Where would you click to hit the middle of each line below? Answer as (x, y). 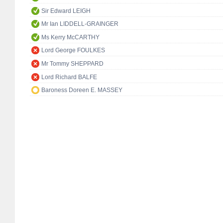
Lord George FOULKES (73, 51)
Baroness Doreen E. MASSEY (82, 90)
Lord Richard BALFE (69, 77)
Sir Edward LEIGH (66, 11)
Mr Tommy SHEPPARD (72, 64)
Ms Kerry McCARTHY (70, 37)
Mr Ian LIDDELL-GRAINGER (80, 24)
